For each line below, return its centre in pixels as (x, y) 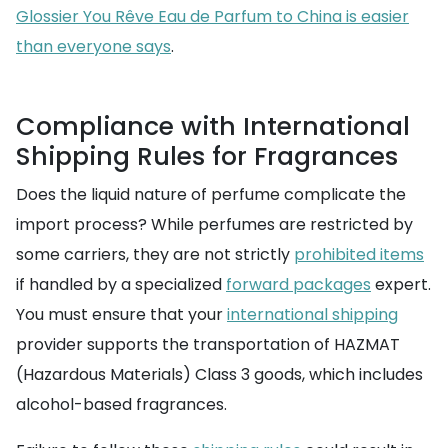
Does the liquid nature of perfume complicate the (211, 194)
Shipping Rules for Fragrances (207, 156)
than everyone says (93, 46)
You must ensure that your (121, 314)
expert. (401, 284)
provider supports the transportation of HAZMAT (208, 344)
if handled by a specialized (121, 284)
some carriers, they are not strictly (155, 254)
